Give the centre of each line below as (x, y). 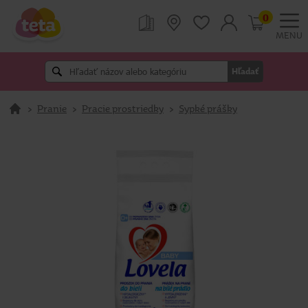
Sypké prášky (208, 108)
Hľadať (245, 71)
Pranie (52, 108)
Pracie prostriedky (123, 108)
